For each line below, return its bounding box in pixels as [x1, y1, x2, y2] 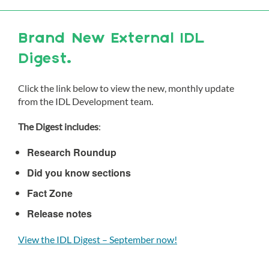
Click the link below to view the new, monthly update [18, 82, 234, 94]
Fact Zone [27, 186, 73, 200]
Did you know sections [27, 166, 131, 180]
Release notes [27, 207, 92, 220]
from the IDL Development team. [18, 95, 153, 107]
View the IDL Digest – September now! [18, 234, 177, 245]
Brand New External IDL [18, 32, 205, 46]
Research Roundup [27, 145, 116, 159]
